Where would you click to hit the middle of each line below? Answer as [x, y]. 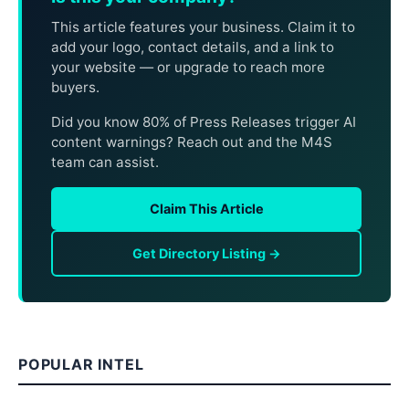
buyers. [75, 87]
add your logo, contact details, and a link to [193, 47]
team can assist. [105, 162]
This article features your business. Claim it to [203, 26]
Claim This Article [206, 208]
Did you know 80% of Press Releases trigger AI [204, 121]
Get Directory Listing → [206, 253]
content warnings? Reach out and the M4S [192, 142]
